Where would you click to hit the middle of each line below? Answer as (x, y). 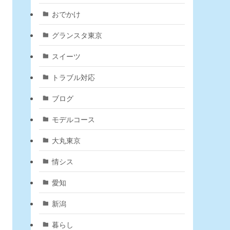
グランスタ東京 (77, 35)
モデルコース (73, 119)
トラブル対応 (73, 77)
